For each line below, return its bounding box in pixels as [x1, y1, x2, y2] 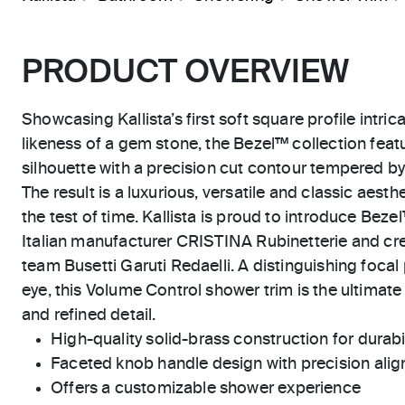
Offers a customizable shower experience [51, 381, 362, 397]
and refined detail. [22, 307, 156, 324]
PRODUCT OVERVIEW [22, 57, 349, 89]
